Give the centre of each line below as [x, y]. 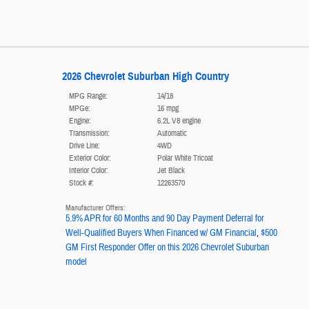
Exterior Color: [90, 158]
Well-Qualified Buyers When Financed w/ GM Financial [161, 233]
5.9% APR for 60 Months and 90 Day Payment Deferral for [165, 219]
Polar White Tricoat [185, 158]
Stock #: [81, 183]
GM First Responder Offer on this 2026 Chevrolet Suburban [167, 248]
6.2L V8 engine [179, 121]
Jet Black [171, 171]
